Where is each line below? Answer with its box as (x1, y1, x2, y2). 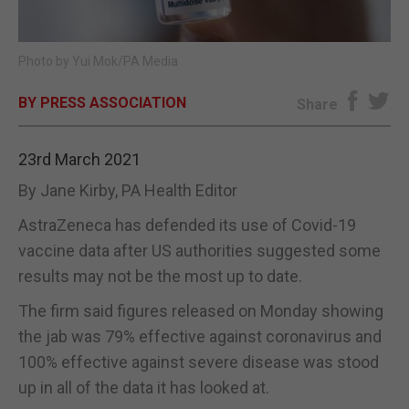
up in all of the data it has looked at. (18, 377, 269, 397)
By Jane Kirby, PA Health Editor (18, 180, 237, 200)
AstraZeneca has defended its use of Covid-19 (18, 215, 356, 235)
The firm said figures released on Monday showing (18, 300, 383, 320)
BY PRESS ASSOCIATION (18, 93, 186, 111)
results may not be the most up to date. (18, 266, 302, 286)
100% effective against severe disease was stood (18, 351, 379, 372)
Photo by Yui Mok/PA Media (18, 53, 178, 68)
